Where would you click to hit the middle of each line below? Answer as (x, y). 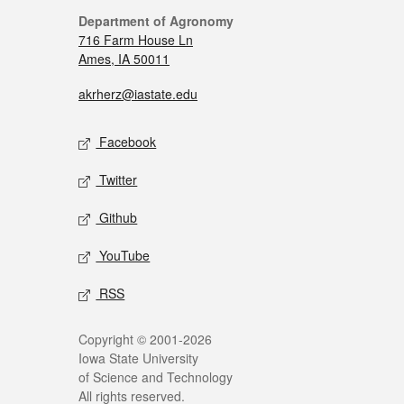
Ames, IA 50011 (124, 58)
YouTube (123, 255)
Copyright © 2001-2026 (145, 339)
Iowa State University (138, 358)
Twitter (117, 179)
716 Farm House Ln (136, 39)
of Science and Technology (156, 376)
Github (117, 217)
